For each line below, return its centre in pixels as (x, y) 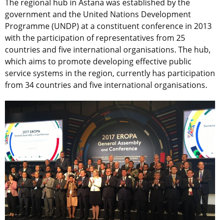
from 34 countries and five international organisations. (106, 85)
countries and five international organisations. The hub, (108, 49)
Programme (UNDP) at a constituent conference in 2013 (108, 26)
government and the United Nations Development (98, 14)
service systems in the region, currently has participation (110, 73)
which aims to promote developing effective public (98, 61)
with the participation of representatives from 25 (95, 38)
